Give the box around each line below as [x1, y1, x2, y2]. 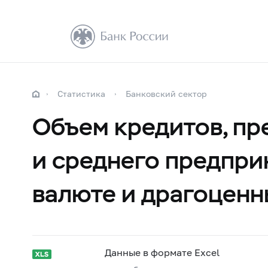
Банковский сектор [125, 89, 207, 99]
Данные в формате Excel [104, 246, 220, 258]
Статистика [57, 89, 105, 99]
